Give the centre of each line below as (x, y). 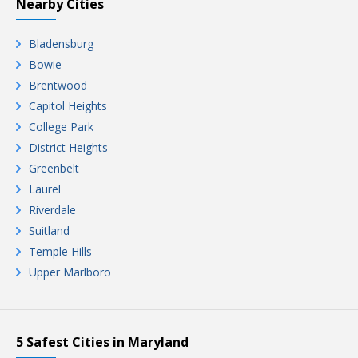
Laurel (45, 189)
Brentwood (58, 85)
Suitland (49, 231)
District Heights (68, 147)
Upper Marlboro (70, 272)
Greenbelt (54, 168)
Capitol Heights (68, 106)
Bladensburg (61, 44)
